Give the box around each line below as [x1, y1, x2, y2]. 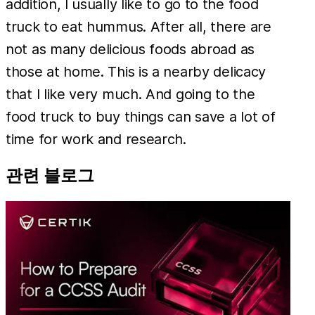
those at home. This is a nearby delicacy [6, 63, 266, 80]
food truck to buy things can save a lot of [6, 108, 276, 125]
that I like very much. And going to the [6, 85, 255, 103]
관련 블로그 [6, 166, 94, 185]
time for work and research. [6, 130, 186, 148]
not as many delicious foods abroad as [6, 40, 255, 58]
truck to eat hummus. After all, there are [6, 18, 271, 35]
